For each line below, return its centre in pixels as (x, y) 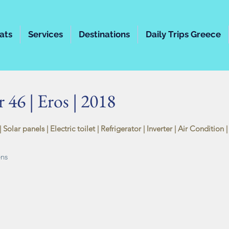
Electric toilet (72, 129)
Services (45, 34)
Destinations (104, 34)
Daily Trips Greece (183, 34)
